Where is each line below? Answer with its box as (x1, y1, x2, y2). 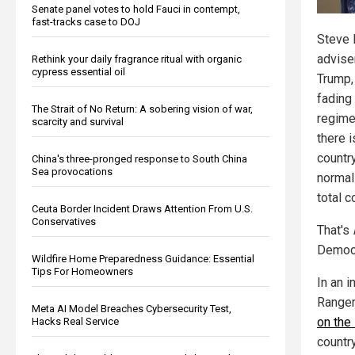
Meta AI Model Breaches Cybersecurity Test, (32, 302, 231, 315)
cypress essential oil (32, 65, 125, 78)
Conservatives (32, 215, 96, 227)
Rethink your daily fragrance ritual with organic (32, 52, 242, 65)
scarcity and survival (32, 115, 124, 128)
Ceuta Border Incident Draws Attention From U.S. (32, 202, 253, 215)
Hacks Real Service (32, 315, 119, 327)
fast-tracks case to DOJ (32, 15, 140, 28)
